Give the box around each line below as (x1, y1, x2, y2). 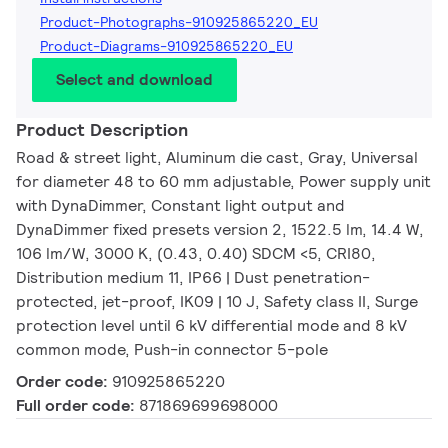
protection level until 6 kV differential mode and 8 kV (16, 314, 407, 336)
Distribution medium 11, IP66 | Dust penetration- (16, 266, 370, 288)
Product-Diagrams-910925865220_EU (40, 36, 293, 55)
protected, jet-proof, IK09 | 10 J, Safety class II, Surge (16, 290, 418, 312)
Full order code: (16, 394, 139, 416)
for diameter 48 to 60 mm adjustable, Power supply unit (16, 170, 431, 192)
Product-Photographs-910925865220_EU (40, 12, 318, 31)
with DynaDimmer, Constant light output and (16, 194, 345, 216)
